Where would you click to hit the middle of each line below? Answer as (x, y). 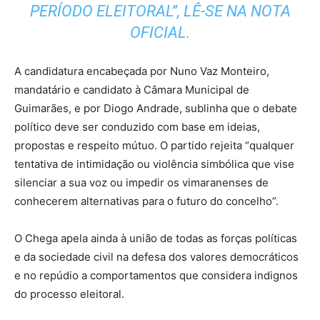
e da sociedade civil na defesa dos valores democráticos (156, 256)
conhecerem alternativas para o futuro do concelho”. (146, 201)
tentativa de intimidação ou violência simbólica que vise (154, 164)
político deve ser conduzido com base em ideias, (137, 126)
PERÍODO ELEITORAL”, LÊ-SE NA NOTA (160, 11)
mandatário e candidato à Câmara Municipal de (132, 89)
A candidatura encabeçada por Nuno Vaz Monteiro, (142, 71)
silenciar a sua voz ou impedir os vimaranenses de (141, 182)
